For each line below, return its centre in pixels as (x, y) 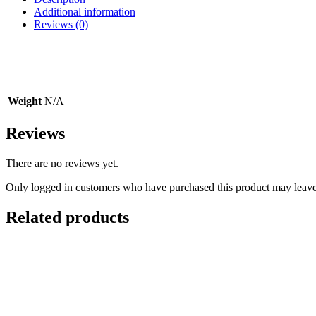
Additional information (85, 11)
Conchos (25, 8)
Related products (67, 217)
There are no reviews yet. (62, 163)
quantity (23, 33)
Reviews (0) (61, 24)
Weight (25, 101)
